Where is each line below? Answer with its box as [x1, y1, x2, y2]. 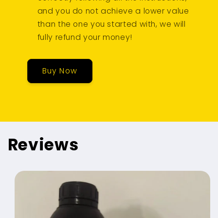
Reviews [7, 133, 79, 157]
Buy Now [42, 65, 77, 76]
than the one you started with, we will [37, 18, 186, 30]
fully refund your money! [37, 31, 132, 43]
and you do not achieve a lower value [37, 5, 189, 17]
